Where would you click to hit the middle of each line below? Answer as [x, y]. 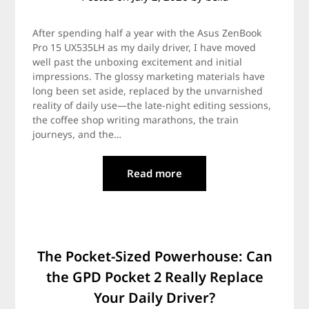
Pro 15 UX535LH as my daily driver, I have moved [144, 47]
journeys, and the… [77, 134]
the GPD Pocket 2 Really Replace [154, 277]
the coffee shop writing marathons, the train [136, 120]
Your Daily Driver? [154, 298]
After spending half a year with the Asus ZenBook [147, 33]
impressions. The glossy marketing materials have [149, 76]
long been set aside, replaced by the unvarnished [148, 91]
